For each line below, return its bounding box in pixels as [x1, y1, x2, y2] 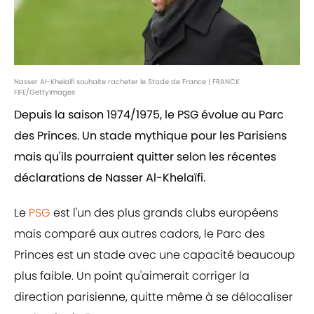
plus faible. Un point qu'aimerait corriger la [14, 268, 250, 285]
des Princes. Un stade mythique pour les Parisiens [14, 128, 287, 144]
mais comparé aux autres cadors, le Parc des [14, 226, 265, 243]
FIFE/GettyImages [14, 87, 75, 98]
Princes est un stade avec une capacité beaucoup [14, 247, 295, 264]
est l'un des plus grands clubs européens [50, 205, 278, 221]
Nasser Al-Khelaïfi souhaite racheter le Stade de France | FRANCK [14, 76, 240, 88]
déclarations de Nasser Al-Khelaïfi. [14, 170, 205, 186]
